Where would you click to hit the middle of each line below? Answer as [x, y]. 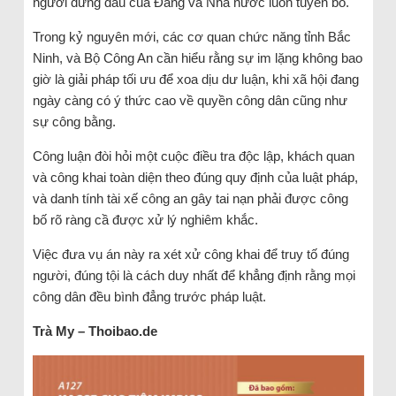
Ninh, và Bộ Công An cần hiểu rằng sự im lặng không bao [197, 57]
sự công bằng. [76, 121]
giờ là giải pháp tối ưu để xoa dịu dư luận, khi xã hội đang [195, 79]
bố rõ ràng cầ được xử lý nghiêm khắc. [147, 219]
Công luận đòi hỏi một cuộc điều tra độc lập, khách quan [193, 156]
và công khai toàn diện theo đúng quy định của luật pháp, [195, 177]
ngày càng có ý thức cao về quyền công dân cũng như [190, 100]
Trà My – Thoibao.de [95, 331]
